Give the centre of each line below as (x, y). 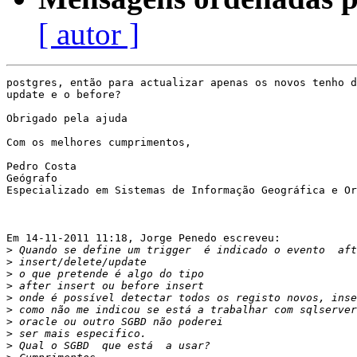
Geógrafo (32, 178)
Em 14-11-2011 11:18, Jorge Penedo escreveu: (143, 238)
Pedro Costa (41, 167)
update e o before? (64, 95)
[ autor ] (89, 34)
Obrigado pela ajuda (67, 119)
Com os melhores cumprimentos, (99, 143)
